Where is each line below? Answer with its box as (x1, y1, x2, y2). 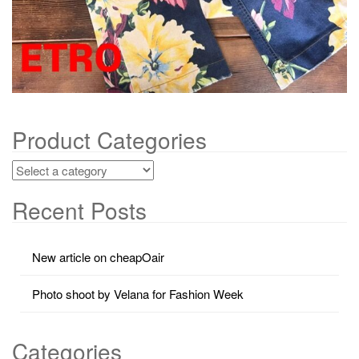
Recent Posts (12, 194, 147, 227)
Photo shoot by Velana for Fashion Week (32, 285, 244, 303)
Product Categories (12, 123, 207, 155)
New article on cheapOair (32, 248, 164, 266)
